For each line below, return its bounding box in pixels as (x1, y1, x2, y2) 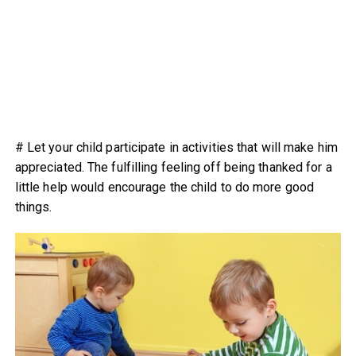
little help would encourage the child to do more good (14, 179, 315, 195)
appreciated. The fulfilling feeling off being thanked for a (14, 159, 332, 175)
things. (14, 199, 52, 215)
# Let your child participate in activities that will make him (14, 139, 338, 155)
